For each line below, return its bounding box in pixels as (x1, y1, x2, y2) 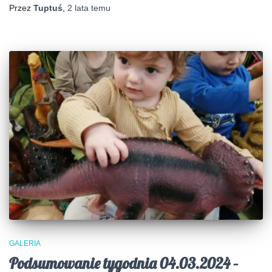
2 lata (67, 2, 89, 13)
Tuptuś (33, 2, 63, 13)
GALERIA (9, 239, 41, 248)
